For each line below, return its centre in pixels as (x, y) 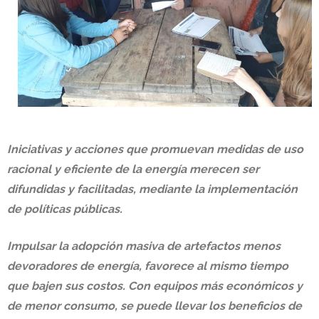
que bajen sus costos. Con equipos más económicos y (155, 286)
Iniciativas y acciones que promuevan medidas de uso (155, 150)
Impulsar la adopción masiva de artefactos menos (144, 246)
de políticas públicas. (65, 209)
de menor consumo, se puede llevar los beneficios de (155, 306)
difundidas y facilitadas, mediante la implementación (152, 189)
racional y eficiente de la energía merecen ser (133, 169)
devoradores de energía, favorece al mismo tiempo (148, 266)
